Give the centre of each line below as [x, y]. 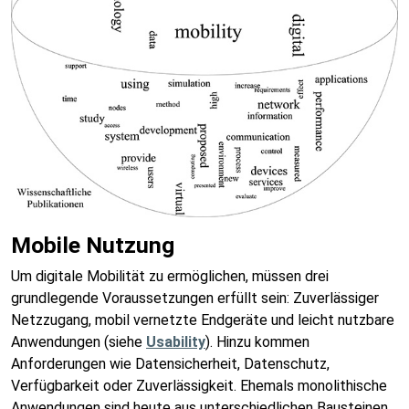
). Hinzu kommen [257, 342]
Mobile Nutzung [93, 246]
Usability [176, 342]
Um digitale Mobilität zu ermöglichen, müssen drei [170, 277]
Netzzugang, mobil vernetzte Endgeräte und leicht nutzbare [203, 320]
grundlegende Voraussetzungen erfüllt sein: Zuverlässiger [195, 299]
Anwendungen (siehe [79, 342]
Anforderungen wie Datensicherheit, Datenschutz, [170, 364]
